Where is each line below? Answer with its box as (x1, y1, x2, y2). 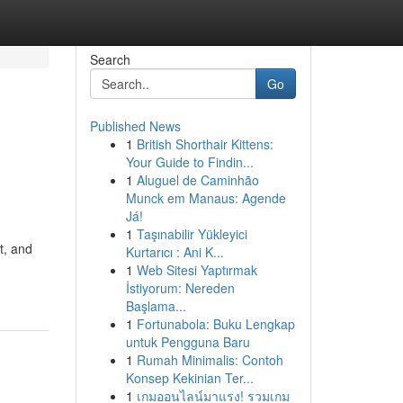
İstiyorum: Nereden (125, 279, 235, 297)
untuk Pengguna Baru (125, 333, 250, 351)
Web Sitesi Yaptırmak (136, 261, 257, 279)
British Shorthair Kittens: (136, 135, 273, 153)
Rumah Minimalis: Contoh (136, 351, 283, 369)
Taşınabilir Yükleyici (136, 225, 247, 243)
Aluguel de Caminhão (136, 171, 259, 189)
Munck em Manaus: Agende (125, 189, 286, 207)
